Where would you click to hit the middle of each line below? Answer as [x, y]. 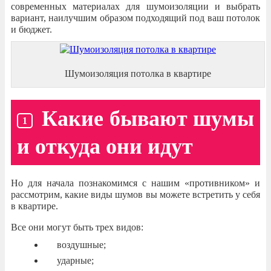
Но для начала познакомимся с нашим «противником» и [135, 183]
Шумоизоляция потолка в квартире [138, 73]
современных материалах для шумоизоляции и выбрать [135, 6]
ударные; [75, 260]
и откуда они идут [105, 146]
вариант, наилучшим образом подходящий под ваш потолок [135, 18]
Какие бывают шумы [148, 119]
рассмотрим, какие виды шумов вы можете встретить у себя [135, 194]
